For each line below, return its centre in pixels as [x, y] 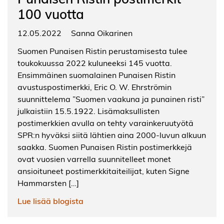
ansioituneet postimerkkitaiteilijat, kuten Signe [103, 171]
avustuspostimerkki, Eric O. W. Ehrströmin [94, 87]
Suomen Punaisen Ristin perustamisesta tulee [102, 51]
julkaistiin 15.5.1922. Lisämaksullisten [88, 111]
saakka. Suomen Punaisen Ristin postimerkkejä [105, 147]
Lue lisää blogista [50, 201]
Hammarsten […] [48, 183]
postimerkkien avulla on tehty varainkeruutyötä [105, 123]
